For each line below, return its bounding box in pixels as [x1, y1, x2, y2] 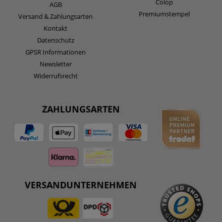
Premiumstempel [138, 9, 190, 18]
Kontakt [44, 23, 67, 33]
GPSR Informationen [25, 47, 86, 56]
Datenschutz [37, 35, 74, 45]
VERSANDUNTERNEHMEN [25, 178, 137, 191]
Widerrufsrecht [33, 71, 78, 80]
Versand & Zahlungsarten [18, 11, 93, 21]
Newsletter [39, 59, 72, 68]
